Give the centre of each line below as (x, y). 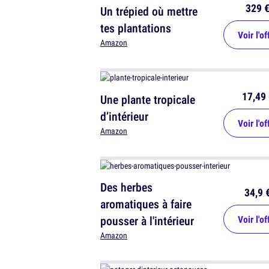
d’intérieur (124, 116)
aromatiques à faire (146, 204)
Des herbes (126, 187)
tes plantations (136, 28)
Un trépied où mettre (149, 11)
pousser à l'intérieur (147, 221)
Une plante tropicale (148, 100)
